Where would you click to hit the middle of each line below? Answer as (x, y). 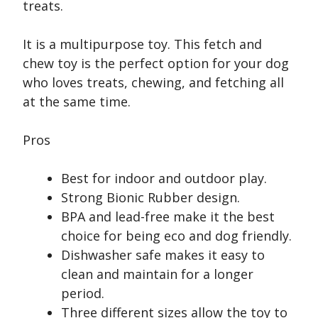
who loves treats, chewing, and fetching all (153, 83)
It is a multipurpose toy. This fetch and (142, 44)
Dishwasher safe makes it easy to (163, 255)
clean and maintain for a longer (157, 274)
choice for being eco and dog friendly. (176, 236)
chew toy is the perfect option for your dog (156, 64)
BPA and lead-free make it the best (168, 217)
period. (83, 294)
